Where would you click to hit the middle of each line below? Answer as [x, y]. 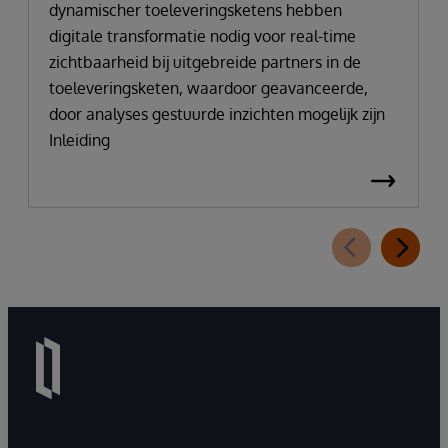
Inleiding [79, 139]
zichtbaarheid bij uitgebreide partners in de [205, 61]
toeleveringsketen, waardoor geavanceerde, [208, 87]
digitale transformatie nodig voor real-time [202, 35]
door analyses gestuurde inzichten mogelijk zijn [217, 113]
